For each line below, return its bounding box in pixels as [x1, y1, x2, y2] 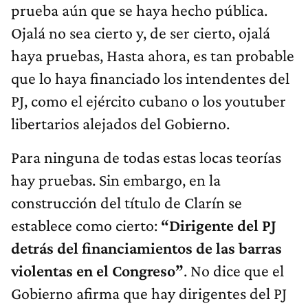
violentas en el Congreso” [11, 261, 184, 280]
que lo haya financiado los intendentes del [11, 68, 289, 87]
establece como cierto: [11, 215, 157, 234]
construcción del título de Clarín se [11, 192, 242, 212]
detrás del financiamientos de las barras [11, 238, 282, 257]
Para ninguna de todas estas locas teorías [11, 147, 281, 166]
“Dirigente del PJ [157, 215, 276, 234]
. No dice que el [184, 261, 284, 280]
